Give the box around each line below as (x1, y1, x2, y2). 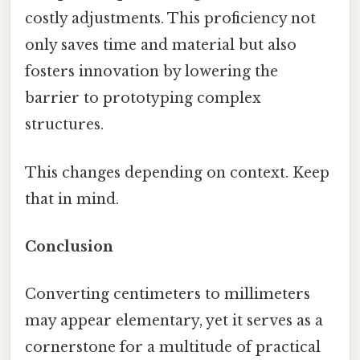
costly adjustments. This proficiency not (25, 10, 316, 28)
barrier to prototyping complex (25, 89, 261, 108)
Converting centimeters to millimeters (25, 285, 310, 304)
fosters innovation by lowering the (25, 63, 278, 81)
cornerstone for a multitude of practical (25, 338, 321, 357)
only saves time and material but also (25, 36, 297, 55)
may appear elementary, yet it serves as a (25, 312, 323, 330)
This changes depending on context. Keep (25, 163, 329, 182)
